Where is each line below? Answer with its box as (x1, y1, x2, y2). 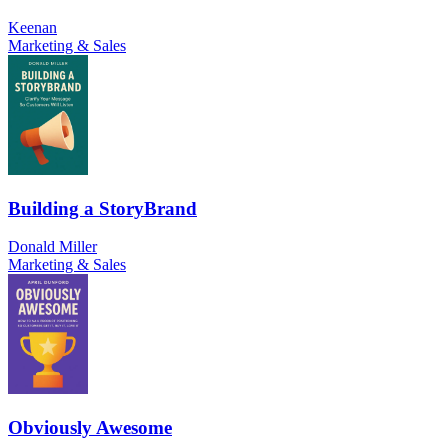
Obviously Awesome (8, 417, 172, 439)
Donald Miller (8, 238, 97, 256)
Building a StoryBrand (8, 197, 197, 219)
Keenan (8, 18, 57, 36)
